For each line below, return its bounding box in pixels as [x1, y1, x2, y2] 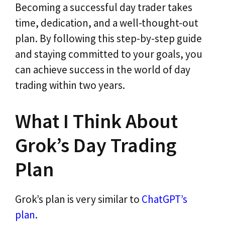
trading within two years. [15, 78, 125, 92]
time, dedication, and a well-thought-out [15, 16, 198, 30]
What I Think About [15, 108, 178, 134]
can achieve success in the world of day [15, 63, 190, 77]
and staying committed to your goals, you [15, 47, 202, 61]
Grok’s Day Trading [15, 132, 176, 158]
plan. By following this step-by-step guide [15, 32, 202, 46]
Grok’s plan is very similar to [15, 192, 142, 206]
